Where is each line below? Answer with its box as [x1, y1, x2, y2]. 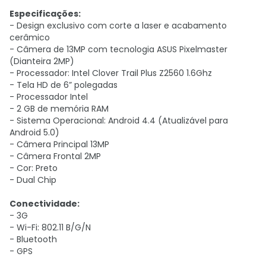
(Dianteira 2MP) [9, 55, 74, 67]
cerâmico [9, 31, 50, 43]
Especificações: [9, 8, 83, 20]
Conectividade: [9, 198, 80, 210]
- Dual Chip [9, 174, 59, 186]
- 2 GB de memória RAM [9, 103, 109, 115]
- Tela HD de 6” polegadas [9, 79, 118, 91]
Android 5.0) [9, 126, 59, 138]
